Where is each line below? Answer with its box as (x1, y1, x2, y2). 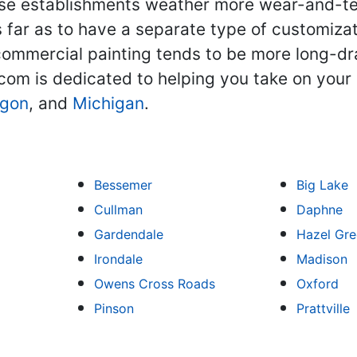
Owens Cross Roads (93, 276, 215, 292)
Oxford (296, 276, 339, 292)
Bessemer (93, 177, 152, 193)
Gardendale (93, 226, 163, 242)
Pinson (93, 300, 134, 316)
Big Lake (296, 177, 348, 193)
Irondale (93, 251, 143, 267)
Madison (296, 251, 347, 267)
